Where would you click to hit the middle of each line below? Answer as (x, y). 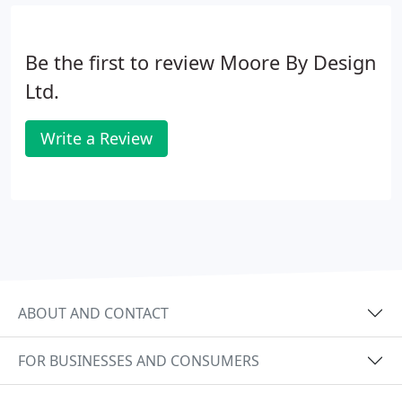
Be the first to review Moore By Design (201, 62)
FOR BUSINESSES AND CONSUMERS (139, 360)
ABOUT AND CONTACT (93, 313)
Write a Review (96, 138)
